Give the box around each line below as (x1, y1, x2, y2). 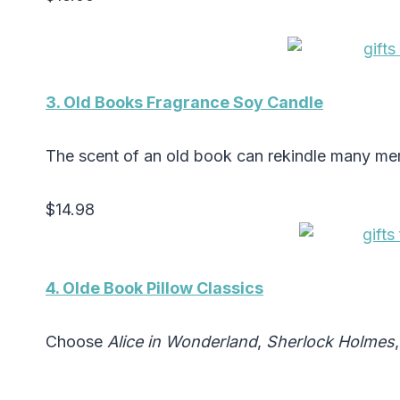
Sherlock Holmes (266, 332, 395, 352)
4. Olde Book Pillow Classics (46, 279, 263, 298)
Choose (46, 332, 107, 352)
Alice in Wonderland (107, 332, 257, 352)
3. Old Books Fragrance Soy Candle (46, 93, 323, 112)
